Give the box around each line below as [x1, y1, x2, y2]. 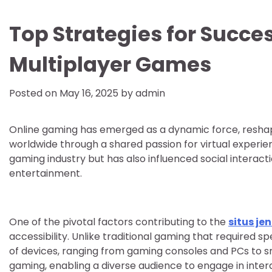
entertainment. [9, 166, 82, 180]
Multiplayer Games [9, 50, 211, 79]
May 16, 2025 [59, 86, 118, 100]
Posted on [9, 86, 59, 100]
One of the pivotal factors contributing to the [9, 215, 228, 229]
